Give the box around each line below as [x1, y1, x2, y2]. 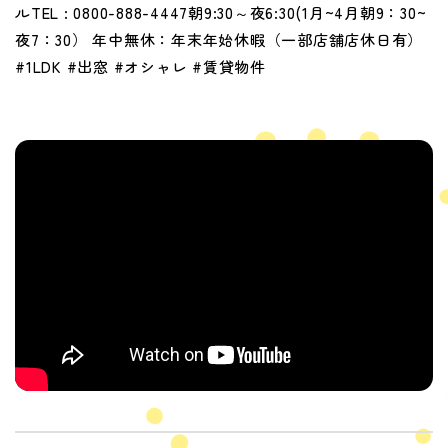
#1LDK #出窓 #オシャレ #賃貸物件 [15, 56, 266, 78]
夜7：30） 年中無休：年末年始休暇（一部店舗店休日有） [15, 29, 423, 51]
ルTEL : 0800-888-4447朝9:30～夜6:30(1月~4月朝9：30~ [15, 2, 427, 24]
